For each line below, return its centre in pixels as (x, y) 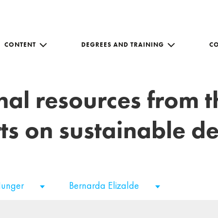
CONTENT (20, 44)
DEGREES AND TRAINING (123, 44)
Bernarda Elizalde (105, 185)
